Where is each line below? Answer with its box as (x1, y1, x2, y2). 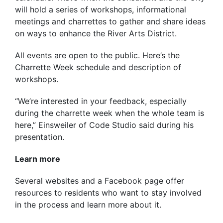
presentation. (15, 132, 64, 142)
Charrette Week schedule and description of (15, 62, 181, 73)
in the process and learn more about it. (15, 200, 161, 210)
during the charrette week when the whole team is (15, 108, 204, 118)
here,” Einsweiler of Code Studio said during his (15, 120, 194, 130)
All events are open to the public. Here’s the (15, 50, 180, 61)
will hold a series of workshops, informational (15, 4, 186, 15)
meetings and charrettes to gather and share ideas (15, 16, 206, 27)
